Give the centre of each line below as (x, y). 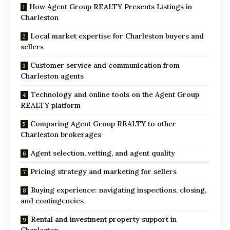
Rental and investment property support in (104, 219)
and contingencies (52, 200)
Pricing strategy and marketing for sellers (103, 171)
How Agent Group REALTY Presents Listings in (111, 6)
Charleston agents (52, 76)
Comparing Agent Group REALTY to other (103, 123)
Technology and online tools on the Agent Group (115, 94)
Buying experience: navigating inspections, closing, (119, 190)
